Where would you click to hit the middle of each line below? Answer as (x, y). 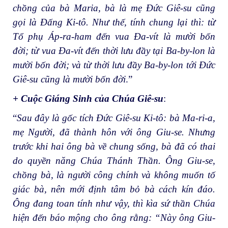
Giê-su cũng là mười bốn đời (69, 79)
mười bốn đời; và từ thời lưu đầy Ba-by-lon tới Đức (114, 65)
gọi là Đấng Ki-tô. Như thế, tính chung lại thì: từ (114, 22)
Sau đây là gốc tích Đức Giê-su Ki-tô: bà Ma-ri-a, (116, 118)
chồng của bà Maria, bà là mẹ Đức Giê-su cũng (114, 8)
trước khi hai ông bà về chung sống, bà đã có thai (114, 146)
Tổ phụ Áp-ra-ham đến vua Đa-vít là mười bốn (114, 37)
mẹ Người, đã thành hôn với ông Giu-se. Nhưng (114, 132)
